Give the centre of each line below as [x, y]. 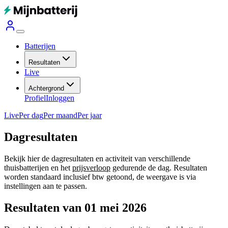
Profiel [35, 98]
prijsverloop [91, 167]
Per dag [31, 115]
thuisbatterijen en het [38, 167]
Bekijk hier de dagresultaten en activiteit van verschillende [97, 158]
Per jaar [90, 115]
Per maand [60, 115]
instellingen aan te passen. [46, 186]
